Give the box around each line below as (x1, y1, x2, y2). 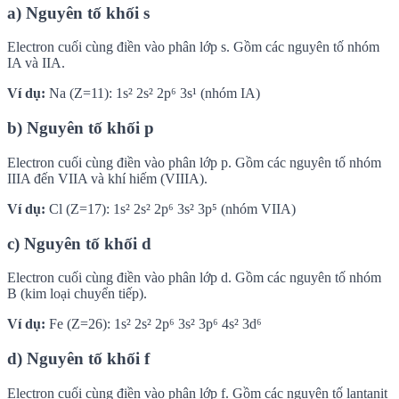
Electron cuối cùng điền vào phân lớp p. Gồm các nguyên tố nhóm (7, 154, 381, 170)
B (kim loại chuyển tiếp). (7, 286, 147, 302)
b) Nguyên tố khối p (7, 118, 154, 138)
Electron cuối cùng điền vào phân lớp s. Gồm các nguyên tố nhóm (7, 39, 379, 55)
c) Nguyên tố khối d (7, 233, 151, 253)
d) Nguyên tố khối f (7, 349, 150, 368)
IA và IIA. (7, 55, 65, 71)
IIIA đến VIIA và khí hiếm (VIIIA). (7, 170, 208, 186)
